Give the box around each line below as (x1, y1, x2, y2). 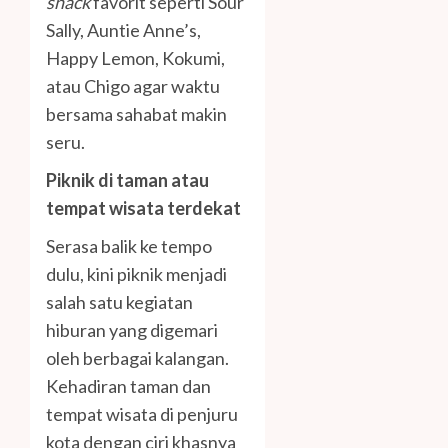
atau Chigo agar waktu (46, 75, 220, 98)
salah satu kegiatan (46, 291, 193, 314)
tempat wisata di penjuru (46, 403, 238, 426)
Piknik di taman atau (46, 169, 209, 192)
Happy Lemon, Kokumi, (46, 47, 225, 70)
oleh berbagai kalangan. (46, 347, 229, 370)
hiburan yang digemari (46, 319, 218, 342)
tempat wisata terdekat (46, 197, 241, 220)
